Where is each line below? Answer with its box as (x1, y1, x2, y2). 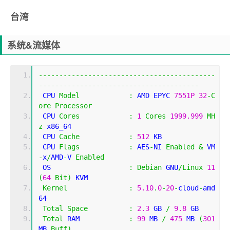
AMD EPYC (133, 91, 174, 100)
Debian (137, 163, 162, 172)
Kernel (43, 184, 67, 193)
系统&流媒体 (7, 39, 60, 52)
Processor (55, 102, 92, 110)
